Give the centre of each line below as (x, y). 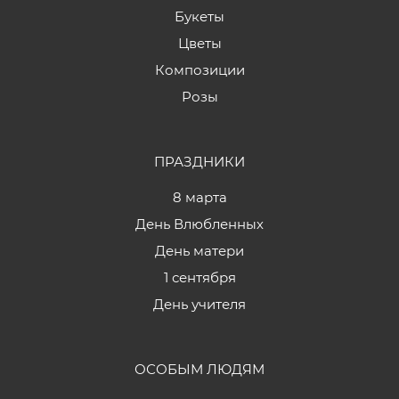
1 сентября (199, 278)
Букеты (199, 17)
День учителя (199, 305)
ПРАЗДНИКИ (199, 162)
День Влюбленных (199, 224)
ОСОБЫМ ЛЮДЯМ (199, 370)
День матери (199, 251)
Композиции (199, 70)
